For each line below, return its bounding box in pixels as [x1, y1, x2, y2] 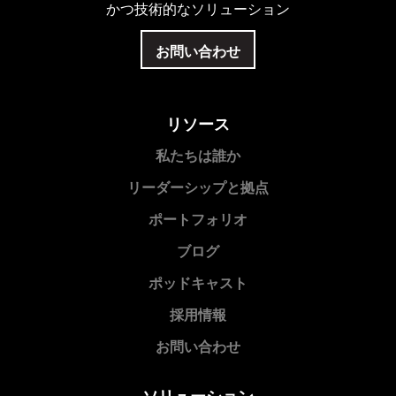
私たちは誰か [155, 147, 240, 164]
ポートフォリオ [148, 210, 247, 228]
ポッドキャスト [148, 274, 247, 292]
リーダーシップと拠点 [126, 179, 269, 196]
